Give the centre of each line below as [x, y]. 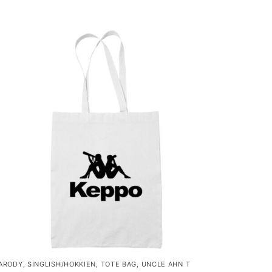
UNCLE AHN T [166, 264]
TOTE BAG [119, 264]
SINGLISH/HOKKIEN [62, 264]
